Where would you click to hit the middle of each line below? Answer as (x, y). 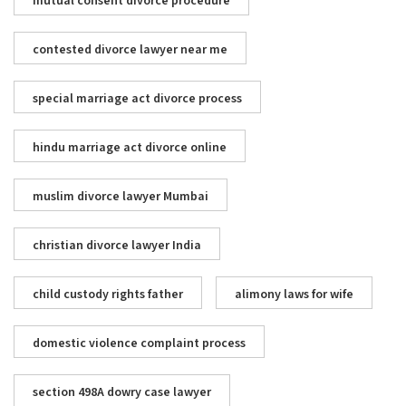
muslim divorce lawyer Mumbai (121, 197)
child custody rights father (108, 295)
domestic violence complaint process (139, 344)
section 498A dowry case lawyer (122, 393)
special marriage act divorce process (137, 99)
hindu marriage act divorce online (130, 148)
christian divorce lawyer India (117, 246)
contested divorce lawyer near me (130, 50)
